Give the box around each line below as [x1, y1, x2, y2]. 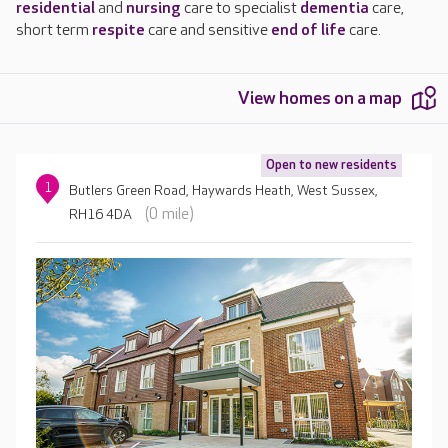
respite [92, 21, 145, 40]
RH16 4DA [69, 206, 133, 223]
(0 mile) [145, 205, 195, 224]
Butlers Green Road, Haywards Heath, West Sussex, [69, 182, 379, 199]
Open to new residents [266, 157, 397, 173]
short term [16, 21, 92, 40]
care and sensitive [145, 21, 271, 40]
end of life [271, 21, 346, 40]
